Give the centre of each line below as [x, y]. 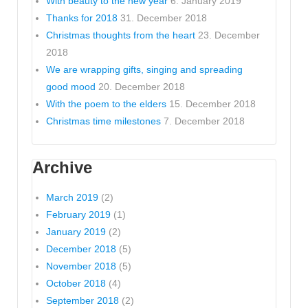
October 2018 [76, 283]
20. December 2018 [142, 86]
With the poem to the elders [106, 103]
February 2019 [78, 214]
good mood [71, 86]
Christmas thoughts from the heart [121, 35]
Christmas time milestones [103, 121]
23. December [229, 35]
